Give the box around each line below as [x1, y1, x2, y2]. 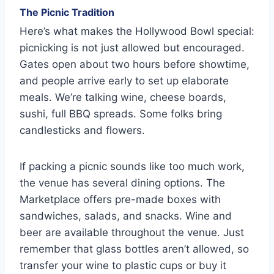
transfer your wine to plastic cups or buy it [20, 259, 226, 272]
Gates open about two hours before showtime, [20, 57, 250, 70]
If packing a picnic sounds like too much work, [20, 160, 245, 172]
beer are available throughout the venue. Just [20, 226, 244, 239]
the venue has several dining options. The [20, 176, 225, 189]
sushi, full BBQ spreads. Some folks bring [20, 107, 222, 120]
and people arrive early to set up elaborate [20, 74, 229, 87]
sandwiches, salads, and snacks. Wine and [20, 209, 232, 222]
